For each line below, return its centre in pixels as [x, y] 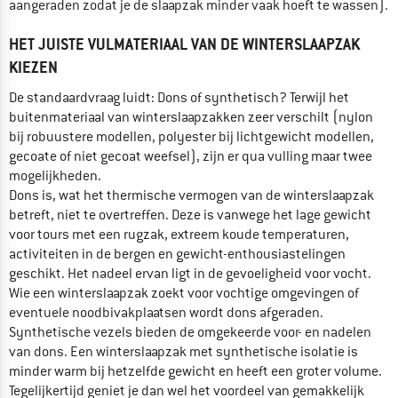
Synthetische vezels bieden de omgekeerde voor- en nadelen [190, 332]
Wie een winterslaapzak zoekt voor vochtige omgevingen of [184, 293]
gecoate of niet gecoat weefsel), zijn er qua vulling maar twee [191, 156]
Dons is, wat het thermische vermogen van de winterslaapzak [191, 195]
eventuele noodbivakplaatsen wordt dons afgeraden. [166, 312]
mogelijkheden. [55, 175]
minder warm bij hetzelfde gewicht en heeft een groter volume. [195, 371]
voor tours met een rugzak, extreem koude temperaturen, [179, 234]
